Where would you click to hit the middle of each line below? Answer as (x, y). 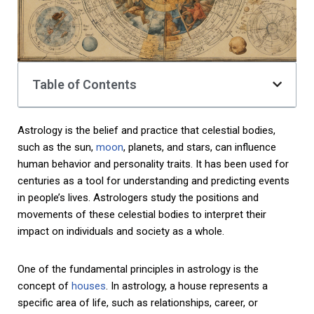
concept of (45, 286)
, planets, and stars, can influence (200, 147)
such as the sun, (57, 147)
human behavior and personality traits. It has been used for (153, 164)
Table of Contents (84, 84)
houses (89, 286)
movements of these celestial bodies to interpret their (142, 214)
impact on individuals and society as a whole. (121, 231)
